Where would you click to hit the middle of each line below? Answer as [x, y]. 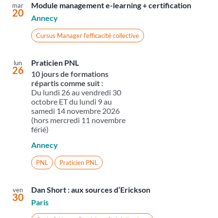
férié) [40, 129]
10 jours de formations [70, 74]
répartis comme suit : [68, 83]
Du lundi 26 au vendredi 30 [76, 92]
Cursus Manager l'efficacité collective [87, 36]
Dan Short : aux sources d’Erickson [91, 190]
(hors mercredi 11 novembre [78, 120]
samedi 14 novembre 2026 [75, 111]
